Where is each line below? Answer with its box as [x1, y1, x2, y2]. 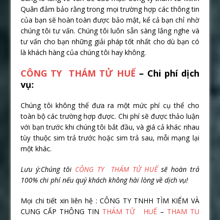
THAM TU [164, 207, 199, 217]
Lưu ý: [21, 165, 41, 174]
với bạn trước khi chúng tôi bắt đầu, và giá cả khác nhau [21, 122, 199, 132]
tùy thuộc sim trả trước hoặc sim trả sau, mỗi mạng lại [21, 133, 199, 143]
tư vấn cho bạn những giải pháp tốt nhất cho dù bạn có [21, 37, 199, 47]
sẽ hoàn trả [157, 165, 199, 174]
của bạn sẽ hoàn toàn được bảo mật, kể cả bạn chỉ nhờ [21, 15, 199, 25]
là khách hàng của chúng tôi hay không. [21, 48, 146, 57]
